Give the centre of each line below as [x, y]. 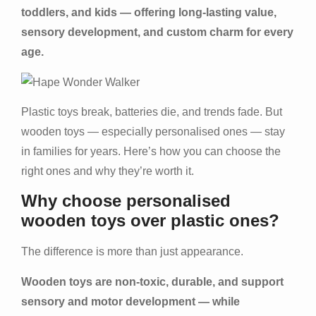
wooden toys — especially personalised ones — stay [153, 132]
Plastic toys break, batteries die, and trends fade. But [152, 112]
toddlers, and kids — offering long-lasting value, [149, 13]
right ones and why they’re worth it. [108, 171]
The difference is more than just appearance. [132, 252]
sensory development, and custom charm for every [157, 32]
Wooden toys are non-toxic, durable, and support [152, 281]
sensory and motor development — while [130, 301]
